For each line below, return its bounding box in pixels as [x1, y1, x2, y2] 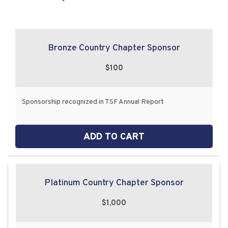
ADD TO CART [83, 131, 145, 144]
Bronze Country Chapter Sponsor [48, 42, 180, 54]
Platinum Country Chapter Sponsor [44, 177, 184, 189]
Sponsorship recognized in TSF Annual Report [22, 97, 164, 106]
